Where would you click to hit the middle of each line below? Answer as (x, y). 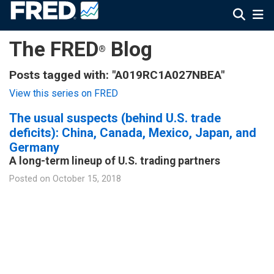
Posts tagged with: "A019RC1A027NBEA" (117, 75)
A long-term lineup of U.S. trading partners (115, 161)
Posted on (30, 179)
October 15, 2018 (87, 179)
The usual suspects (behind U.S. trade (115, 118)
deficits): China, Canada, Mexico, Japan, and (133, 132)
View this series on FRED (64, 93)
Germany (34, 147)
